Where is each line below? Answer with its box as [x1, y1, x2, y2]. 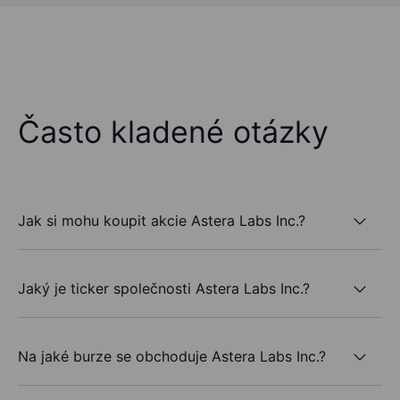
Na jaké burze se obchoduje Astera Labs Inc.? [18, 346, 326, 365]
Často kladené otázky [18, 113, 329, 151]
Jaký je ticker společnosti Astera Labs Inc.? [18, 279, 310, 297]
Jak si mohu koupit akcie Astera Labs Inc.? [18, 211, 305, 229]
